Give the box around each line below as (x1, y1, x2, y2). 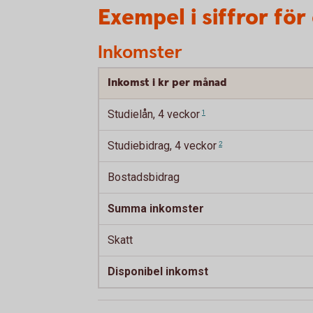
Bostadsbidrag (108, 170, 180, 184)
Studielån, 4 (108, 108, 164, 121)
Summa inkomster (108, 202, 204, 215)
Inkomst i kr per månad (108, 75, 227, 90)
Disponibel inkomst (108, 265, 208, 278)
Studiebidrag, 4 (108, 139, 184, 152)
